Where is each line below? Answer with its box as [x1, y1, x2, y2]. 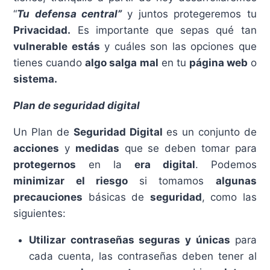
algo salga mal [85, 56, 159, 69]
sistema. [13, 72, 58, 85]
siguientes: [13, 207, 66, 219]
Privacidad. [13, 24, 71, 36]
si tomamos [127, 174, 216, 187]
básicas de [83, 190, 150, 203]
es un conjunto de [166, 125, 257, 138]
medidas [75, 142, 119, 154]
